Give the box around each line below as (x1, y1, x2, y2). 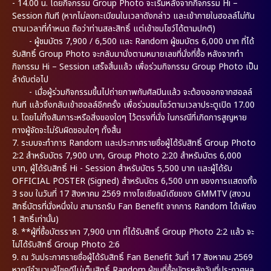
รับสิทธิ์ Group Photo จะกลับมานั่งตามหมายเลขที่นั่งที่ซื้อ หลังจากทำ (12, 47, 243, 60)
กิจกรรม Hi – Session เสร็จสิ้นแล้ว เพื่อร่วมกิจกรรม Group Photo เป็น (12, 60, 258, 73)
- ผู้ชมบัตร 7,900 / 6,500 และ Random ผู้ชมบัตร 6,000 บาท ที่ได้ (12, 34, 254, 48)
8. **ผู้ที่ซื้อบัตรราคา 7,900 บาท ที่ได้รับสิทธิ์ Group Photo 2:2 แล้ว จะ (12, 225, 254, 238)
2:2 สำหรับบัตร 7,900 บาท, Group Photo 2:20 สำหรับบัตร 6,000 (12, 149, 241, 162)
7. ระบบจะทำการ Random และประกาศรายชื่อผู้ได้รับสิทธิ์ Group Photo (12, 136, 256, 149)
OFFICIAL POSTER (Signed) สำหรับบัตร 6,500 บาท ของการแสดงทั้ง (12, 174, 257, 188)
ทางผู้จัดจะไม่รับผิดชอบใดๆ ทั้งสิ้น (12, 123, 121, 137)
